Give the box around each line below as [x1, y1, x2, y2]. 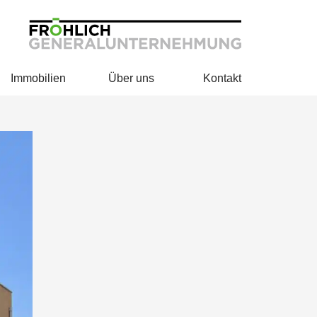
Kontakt [203, 72, 241, 84]
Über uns [108, 72, 157, 84]
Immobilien [11, 72, 66, 84]
